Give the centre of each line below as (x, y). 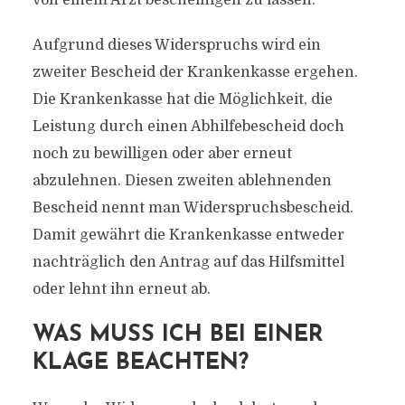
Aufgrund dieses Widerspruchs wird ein (176, 45)
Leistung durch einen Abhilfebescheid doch (188, 127)
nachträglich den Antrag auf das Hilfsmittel (188, 262)
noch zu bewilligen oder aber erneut (162, 154)
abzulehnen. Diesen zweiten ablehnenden (182, 181)
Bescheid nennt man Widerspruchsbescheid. (193, 208)
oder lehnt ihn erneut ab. (121, 289)
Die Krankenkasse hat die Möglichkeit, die (182, 99)
